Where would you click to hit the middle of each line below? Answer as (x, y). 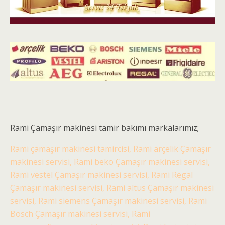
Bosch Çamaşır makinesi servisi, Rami (80, 214)
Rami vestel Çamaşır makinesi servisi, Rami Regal (101, 175)
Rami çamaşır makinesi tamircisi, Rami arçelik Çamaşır (110, 148)
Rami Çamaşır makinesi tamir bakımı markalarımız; (104, 127)
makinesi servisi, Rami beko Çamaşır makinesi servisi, (110, 161)
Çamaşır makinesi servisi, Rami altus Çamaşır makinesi (112, 188)
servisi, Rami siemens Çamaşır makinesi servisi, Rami (108, 201)
